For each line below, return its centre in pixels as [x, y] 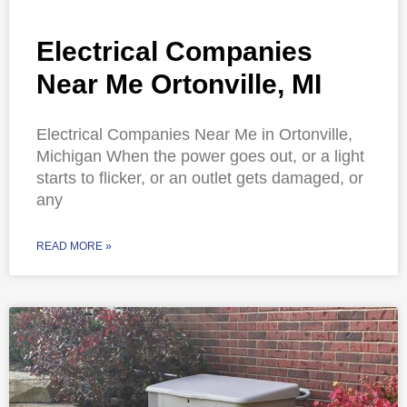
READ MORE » [74, 247]
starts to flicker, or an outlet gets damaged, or [200, 179]
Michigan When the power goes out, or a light [200, 157]
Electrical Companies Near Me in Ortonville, [194, 135]
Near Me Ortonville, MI [179, 84]
